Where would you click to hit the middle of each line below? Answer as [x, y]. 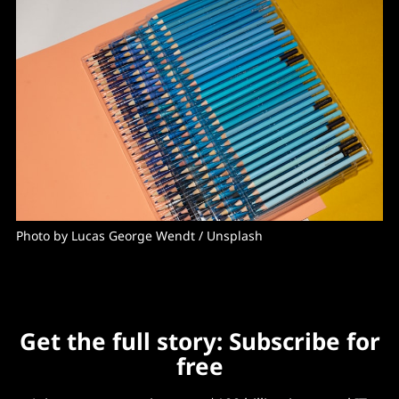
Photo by [44, 235]
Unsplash [235, 235]
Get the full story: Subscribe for [199, 341]
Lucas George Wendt [133, 235]
